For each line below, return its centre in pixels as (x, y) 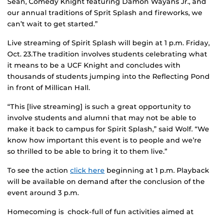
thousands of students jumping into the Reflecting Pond (109, 77)
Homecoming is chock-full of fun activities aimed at (100, 212)
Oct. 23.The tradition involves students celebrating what (107, 54)
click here (87, 171)
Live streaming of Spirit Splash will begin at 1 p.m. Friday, (109, 43)
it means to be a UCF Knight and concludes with (94, 65)
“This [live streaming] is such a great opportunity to (99, 107)
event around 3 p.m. (43, 193)
